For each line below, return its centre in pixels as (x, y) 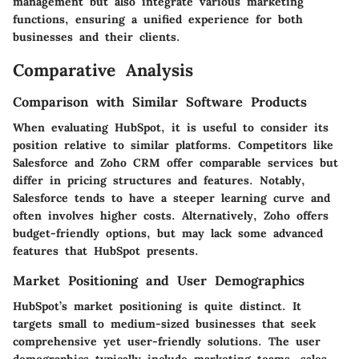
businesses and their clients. (97, 37)
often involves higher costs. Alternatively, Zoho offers (171, 216)
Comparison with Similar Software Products (160, 101)
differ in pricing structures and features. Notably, (159, 181)
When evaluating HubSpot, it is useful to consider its (171, 128)
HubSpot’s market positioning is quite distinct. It (157, 307)
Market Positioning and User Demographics (159, 281)
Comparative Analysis (103, 71)
